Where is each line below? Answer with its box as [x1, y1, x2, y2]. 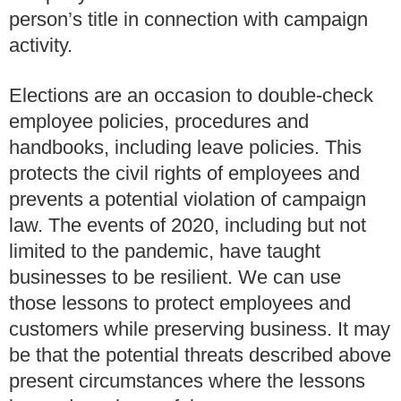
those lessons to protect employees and [9, 292, 351, 315]
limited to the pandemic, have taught [9, 240, 320, 263]
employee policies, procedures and [9, 110, 309, 133]
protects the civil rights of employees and [9, 162, 360, 185]
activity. [9, 33, 73, 56]
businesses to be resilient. [9, 266, 233, 289]
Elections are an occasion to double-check [9, 84, 373, 107]
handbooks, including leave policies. [9, 136, 320, 159]
